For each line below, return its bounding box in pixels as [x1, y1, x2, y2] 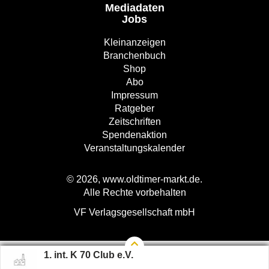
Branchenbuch [103, 50, 166, 61]
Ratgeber [115, 103, 154, 113]
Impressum [111, 90, 158, 100]
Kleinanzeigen [103, 37, 166, 47]
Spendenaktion [102, 130, 167, 140]
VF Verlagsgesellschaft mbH [74, 207, 195, 217]
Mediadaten [104, 2, 165, 14]
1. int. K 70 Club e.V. [44, 250, 133, 260]
